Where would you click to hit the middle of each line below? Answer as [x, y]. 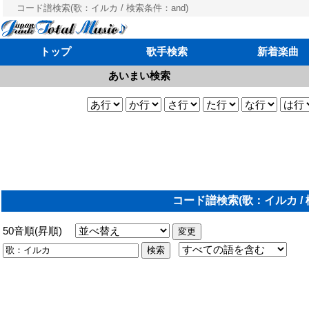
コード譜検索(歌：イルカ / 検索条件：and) [102, 8]
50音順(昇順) [39, 231]
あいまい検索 [139, 76]
